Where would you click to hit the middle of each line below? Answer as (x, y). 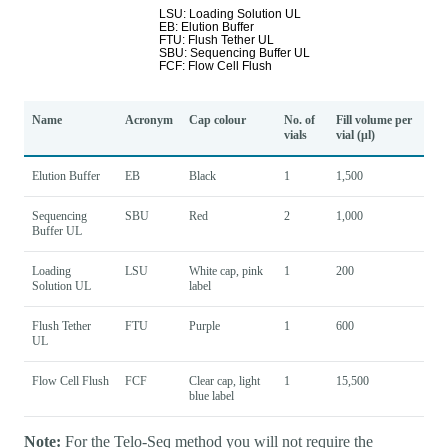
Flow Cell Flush (70, 381)
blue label (211, 396)
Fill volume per (374, 120)
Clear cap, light (224, 381)
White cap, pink (226, 271)
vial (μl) (355, 135)
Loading (51, 271)
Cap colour (217, 120)
